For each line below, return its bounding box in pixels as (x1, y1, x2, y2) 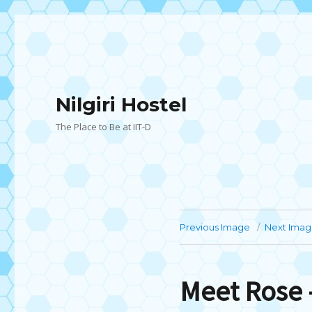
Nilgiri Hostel (56, 93, 187, 116)
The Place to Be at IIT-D (56, 120, 152, 133)
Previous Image (179, 221, 250, 233)
